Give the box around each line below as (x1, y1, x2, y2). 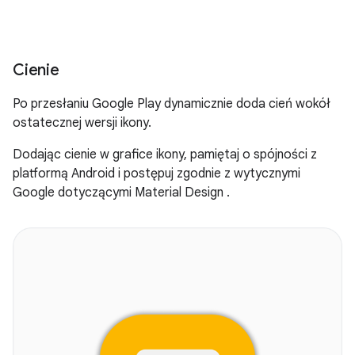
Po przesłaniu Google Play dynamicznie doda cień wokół (13, 95, 330, 112)
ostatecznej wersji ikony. (13, 114, 151, 131)
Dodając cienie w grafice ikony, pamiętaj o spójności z (13, 146, 317, 162)
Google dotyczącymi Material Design (13, 184, 227, 200)
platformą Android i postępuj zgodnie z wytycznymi (13, 165, 300, 181)
